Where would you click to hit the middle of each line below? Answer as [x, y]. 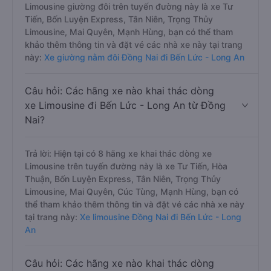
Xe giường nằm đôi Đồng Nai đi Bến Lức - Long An [144, 57]
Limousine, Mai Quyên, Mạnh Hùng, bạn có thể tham [129, 32]
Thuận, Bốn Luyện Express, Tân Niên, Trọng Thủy [123, 179]
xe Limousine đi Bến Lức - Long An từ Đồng [125, 105]
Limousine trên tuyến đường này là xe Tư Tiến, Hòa [126, 166]
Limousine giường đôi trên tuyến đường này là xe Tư [129, 6]
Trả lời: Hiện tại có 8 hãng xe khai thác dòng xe [118, 153]
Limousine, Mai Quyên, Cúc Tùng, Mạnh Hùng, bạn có [132, 191]
